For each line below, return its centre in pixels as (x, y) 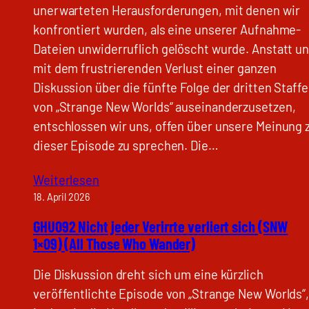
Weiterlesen (66, 180)
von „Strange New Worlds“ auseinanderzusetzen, (165, 107)
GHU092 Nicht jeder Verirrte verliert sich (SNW (161, 226)
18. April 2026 (61, 197)
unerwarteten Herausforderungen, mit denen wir (167, 11)
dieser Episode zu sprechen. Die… (126, 146)
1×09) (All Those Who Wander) (114, 243)
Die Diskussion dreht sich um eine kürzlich (148, 275)
